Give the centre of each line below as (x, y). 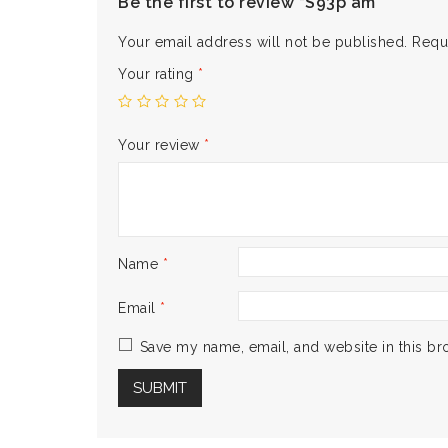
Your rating (158, 74)
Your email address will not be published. (263, 42)
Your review (161, 145)
